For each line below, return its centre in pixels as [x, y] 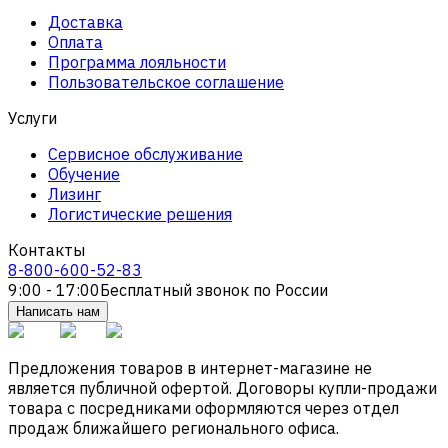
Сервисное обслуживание [145, 153]
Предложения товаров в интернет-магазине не [190, 367]
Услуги [32, 117]
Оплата [75, 41]
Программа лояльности [137, 61]
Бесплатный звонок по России [214, 289]
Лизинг [74, 193]
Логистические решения [140, 213]
